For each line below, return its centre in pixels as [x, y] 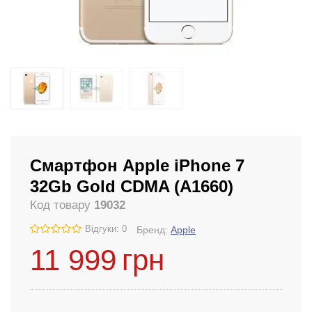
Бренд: [154, 230]
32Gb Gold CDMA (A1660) [132, 186]
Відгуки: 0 [106, 229]
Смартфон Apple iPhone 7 [137, 165]
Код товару [62, 205]
